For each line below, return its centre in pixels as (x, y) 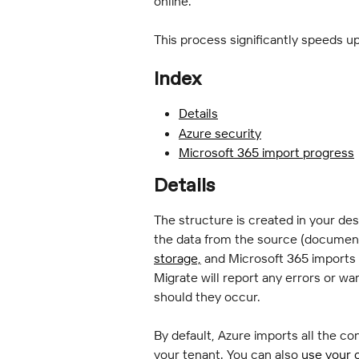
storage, (177, 258)
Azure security (220, 133)
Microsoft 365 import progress (266, 153)
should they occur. (207, 296)
